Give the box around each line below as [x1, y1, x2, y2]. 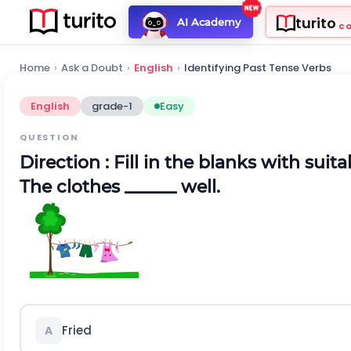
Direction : [20, 152, 114, 173]
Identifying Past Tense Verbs [184, 60, 331, 75]
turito [295, 13, 336, 34]
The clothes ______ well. [20, 176, 220, 197]
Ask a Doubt [61, 60, 123, 75]
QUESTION [20, 131, 79, 143]
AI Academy [176, 15, 241, 28]
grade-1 [92, 99, 132, 114]
